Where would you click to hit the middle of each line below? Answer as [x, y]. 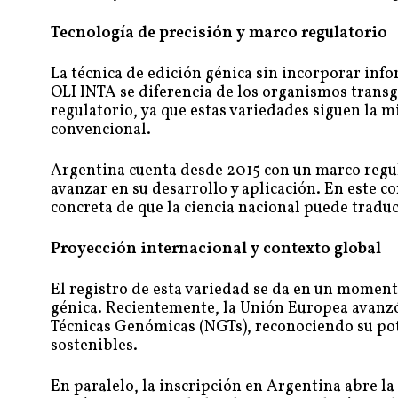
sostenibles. [94, 346]
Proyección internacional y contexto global [216, 250]
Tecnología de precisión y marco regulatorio [219, 34]
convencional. [101, 131]
